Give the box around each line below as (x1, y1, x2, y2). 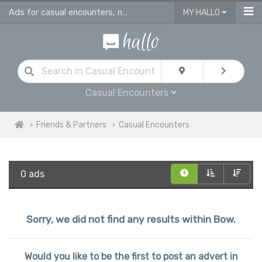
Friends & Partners (36, 119, 106, 130)
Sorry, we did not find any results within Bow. (26, 213, 236, 225)
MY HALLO (183, 8, 222, 18)
